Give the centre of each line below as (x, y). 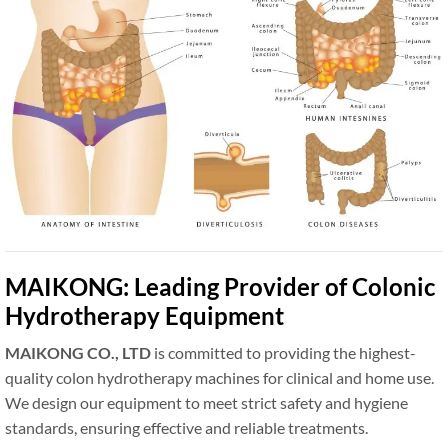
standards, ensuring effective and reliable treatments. (186, 427)
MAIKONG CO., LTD (78, 352)
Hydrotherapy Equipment (144, 315)
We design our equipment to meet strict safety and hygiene (206, 402)
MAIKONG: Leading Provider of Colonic (220, 286)
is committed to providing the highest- (283, 352)
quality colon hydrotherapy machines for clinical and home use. (219, 377)
